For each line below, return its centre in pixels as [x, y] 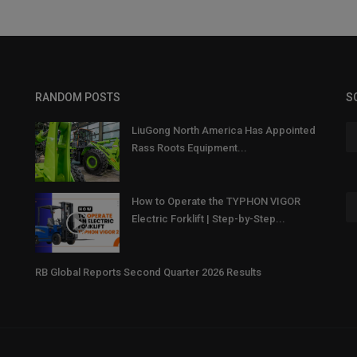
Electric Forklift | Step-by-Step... [208, 219]
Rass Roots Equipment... [189, 148]
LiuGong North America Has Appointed [224, 131]
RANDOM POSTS [78, 98]
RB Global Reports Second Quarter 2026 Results [148, 273]
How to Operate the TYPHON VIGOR [216, 202]
